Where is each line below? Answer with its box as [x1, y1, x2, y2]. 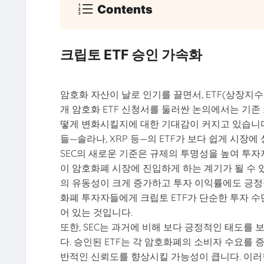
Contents [97, 2, 153, 16]
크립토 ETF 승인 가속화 [60, 47, 202, 64]
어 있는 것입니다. [60, 206, 133, 218]
